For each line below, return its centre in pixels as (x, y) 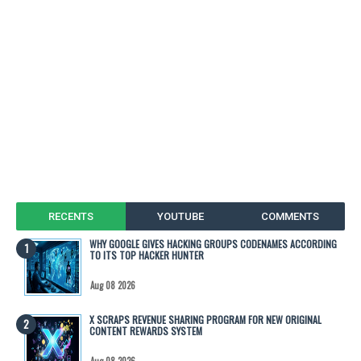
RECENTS (71, 216)
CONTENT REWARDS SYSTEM (146, 330)
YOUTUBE (180, 216)
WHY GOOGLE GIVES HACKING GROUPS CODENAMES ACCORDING (213, 243)
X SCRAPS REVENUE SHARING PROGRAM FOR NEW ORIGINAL (205, 319)
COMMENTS (290, 216)
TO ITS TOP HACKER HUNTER (147, 255)
